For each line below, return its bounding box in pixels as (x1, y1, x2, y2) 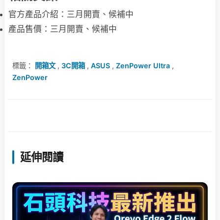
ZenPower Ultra (116, 61, 170, 70)
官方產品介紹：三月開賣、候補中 (8, 9, 134, 19)
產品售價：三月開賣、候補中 (8, 24, 117, 34)
